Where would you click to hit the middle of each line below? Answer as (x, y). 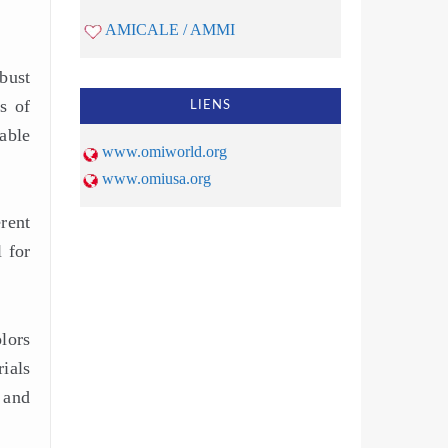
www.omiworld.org (165, 152)
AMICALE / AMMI (170, 29)
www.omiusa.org (157, 178)
